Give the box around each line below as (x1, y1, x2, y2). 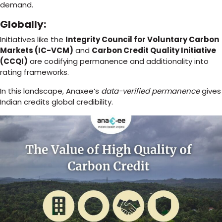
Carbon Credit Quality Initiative (92, 45, 216, 55)
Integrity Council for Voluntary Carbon (65, 34, 219, 45)
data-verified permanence (101, 86, 200, 96)
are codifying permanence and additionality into (28, 56, 209, 66)
